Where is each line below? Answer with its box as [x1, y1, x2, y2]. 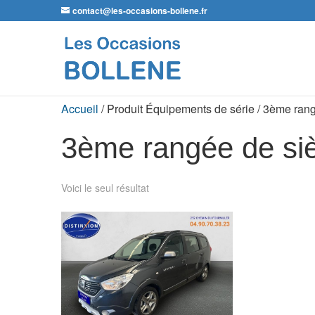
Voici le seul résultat [61, 181, 149, 195]
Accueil [61, 101, 98, 117]
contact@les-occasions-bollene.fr [72, 4, 207, 17]
